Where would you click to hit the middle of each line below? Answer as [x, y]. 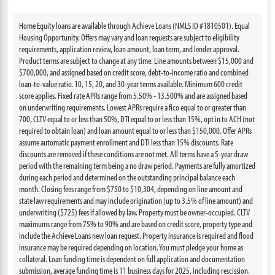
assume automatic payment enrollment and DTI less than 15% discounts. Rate [126, 142]
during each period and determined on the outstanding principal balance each [127, 177]
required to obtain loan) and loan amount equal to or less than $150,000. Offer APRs [136, 130]
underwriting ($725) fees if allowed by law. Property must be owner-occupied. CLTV [135, 212]
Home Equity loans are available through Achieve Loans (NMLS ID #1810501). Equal [135, 25]
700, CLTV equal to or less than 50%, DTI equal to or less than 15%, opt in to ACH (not [137, 119]
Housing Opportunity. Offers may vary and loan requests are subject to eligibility [130, 37]
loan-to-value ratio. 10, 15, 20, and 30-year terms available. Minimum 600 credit [131, 84]
